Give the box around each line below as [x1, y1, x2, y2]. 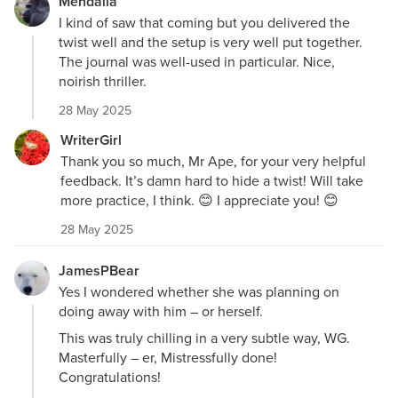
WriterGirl [60, 129, 122, 150]
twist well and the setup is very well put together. [59, 31, 362, 52]
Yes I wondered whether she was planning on [59, 281, 339, 301]
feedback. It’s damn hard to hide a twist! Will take [60, 170, 363, 190]
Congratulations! [59, 366, 161, 386]
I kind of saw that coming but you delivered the [59, 12, 350, 32]
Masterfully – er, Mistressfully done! [59, 346, 277, 367]
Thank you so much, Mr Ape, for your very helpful [60, 150, 366, 171]
